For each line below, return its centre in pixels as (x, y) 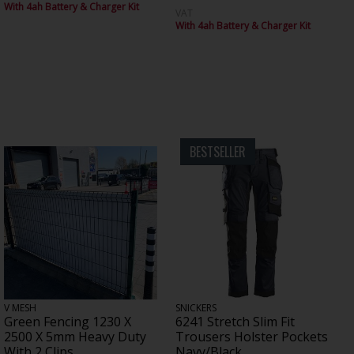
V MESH (20, 307)
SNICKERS (196, 307)
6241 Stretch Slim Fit (235, 321)
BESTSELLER (217, 151)
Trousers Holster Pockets (251, 336)
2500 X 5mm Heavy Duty (75, 336)
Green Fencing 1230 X (67, 321)
